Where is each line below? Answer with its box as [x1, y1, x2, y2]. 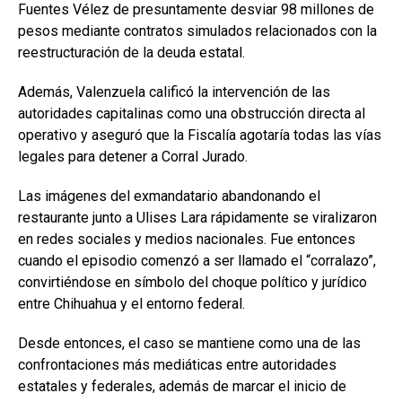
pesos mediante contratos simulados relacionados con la [18, 22, 377, 39]
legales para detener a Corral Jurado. [18, 147, 248, 165]
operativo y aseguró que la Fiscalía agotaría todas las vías [18, 126, 381, 144]
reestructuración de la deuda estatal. [18, 43, 245, 61]
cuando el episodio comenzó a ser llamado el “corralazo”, [18, 251, 376, 269]
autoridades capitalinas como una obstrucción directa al [18, 104, 365, 122]
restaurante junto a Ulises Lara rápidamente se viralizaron [18, 208, 377, 226]
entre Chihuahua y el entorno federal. [18, 294, 245, 312]
